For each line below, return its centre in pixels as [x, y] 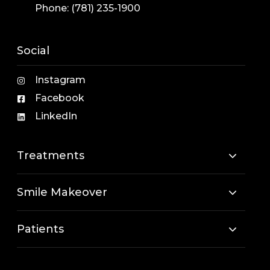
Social [33, 50]
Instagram [61, 80]
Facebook [60, 98]
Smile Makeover [62, 192]
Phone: [53, 8]
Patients [41, 229]
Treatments [51, 155]
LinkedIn [56, 116]
